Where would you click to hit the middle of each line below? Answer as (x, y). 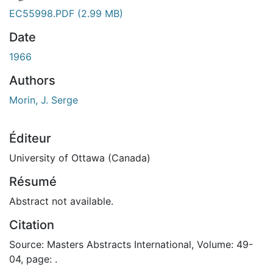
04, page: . (33, 259)
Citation (32, 225)
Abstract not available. (61, 201)
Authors (32, 80)
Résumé (33, 181)
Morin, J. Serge (44, 100)
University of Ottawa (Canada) (80, 158)
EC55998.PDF (43, 13)
